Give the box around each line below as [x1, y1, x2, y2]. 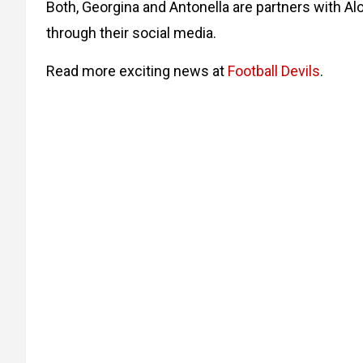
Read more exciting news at [46, 62, 228, 79]
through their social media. [46, 23, 216, 41]
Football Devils [228, 62, 320, 79]
